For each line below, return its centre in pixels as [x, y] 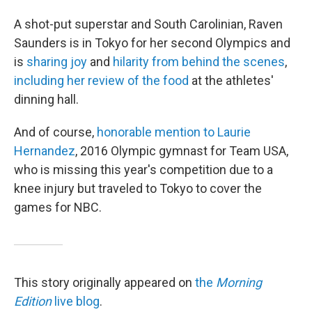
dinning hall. [46, 99]
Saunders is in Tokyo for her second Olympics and [152, 42]
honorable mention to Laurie [174, 132]
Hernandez [45, 150]
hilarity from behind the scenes [199, 61]
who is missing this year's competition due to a [143, 169]
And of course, [55, 132]
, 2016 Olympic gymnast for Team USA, [182, 150]
